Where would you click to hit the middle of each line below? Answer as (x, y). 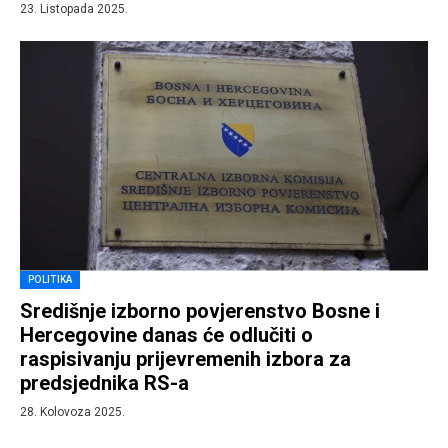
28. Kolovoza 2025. (72, 411)
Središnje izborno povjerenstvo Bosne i (200, 310)
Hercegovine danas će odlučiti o (166, 334)
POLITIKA (50, 279)
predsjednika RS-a (104, 382)
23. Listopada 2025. (74, 9)
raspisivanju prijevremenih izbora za (185, 358)
